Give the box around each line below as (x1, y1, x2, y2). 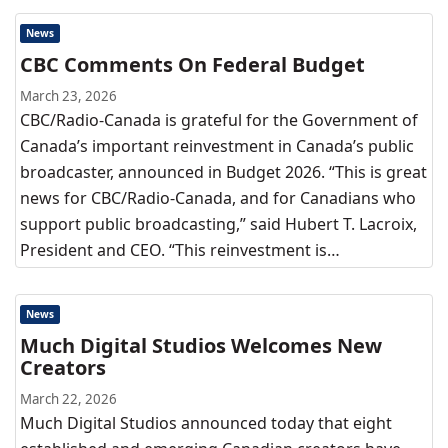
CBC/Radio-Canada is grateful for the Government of (20, 109, 418, 131)
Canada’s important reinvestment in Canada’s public (20, 135, 414, 157)
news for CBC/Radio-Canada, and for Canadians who (20, 187, 416, 209)
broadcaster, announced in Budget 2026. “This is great (20, 161, 427, 183)
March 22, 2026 (20, 390, 117, 408)
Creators (20, 354, 106, 381)
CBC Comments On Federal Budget (20, 51, 365, 78)
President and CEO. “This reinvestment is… (20, 239, 340, 261)
